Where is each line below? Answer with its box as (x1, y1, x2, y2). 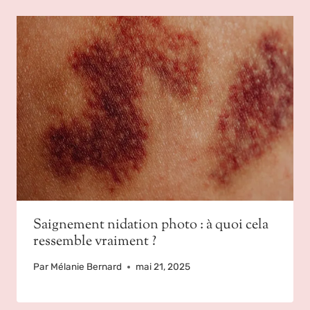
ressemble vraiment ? (33, 231, 156, 252)
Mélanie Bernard (51, 261, 122, 273)
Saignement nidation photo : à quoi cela (33, 215, 268, 235)
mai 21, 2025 (136, 261, 191, 273)
